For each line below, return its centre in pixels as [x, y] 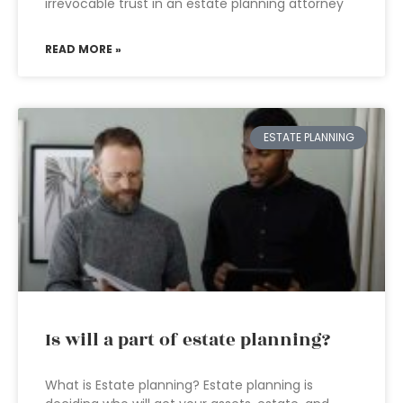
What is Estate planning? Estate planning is [179, 385]
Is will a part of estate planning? [188, 340]
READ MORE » [83, 49]
